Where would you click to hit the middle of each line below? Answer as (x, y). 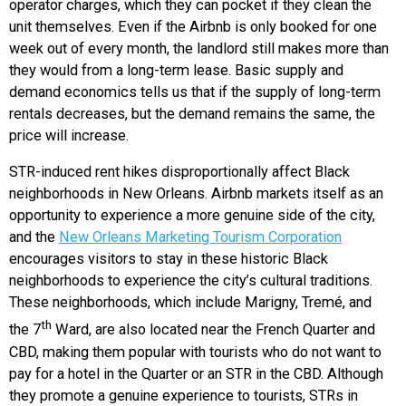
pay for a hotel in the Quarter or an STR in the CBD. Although (196, 373)
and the (34, 237)
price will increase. (69, 136)
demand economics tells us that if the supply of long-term (195, 92)
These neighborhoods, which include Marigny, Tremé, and (190, 303)
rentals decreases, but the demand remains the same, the (192, 114)
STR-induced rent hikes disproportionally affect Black (179, 172)
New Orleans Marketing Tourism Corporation (200, 237)
